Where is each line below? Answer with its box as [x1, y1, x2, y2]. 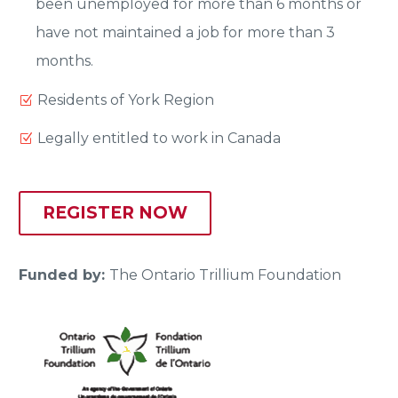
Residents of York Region [37, 91, 214, 108]
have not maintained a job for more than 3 [36, 24, 336, 42]
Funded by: [19, 267, 109, 284]
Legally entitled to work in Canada [37, 129, 281, 147]
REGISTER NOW [43, 203, 187, 224]
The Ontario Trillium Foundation [109, 267, 341, 284]
